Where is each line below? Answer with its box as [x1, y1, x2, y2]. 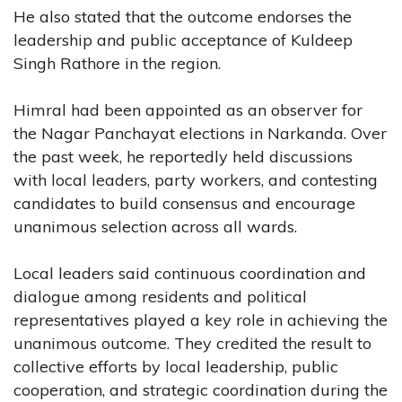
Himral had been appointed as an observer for [13, 99, 363, 120]
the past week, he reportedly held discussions [13, 145, 353, 167]
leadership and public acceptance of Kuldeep [13, 29, 353, 50]
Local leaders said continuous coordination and [13, 262, 366, 284]
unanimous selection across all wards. [13, 215, 297, 237]
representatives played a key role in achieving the [13, 309, 388, 330]
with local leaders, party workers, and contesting [13, 169, 378, 190]
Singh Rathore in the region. [13, 52, 221, 74]
